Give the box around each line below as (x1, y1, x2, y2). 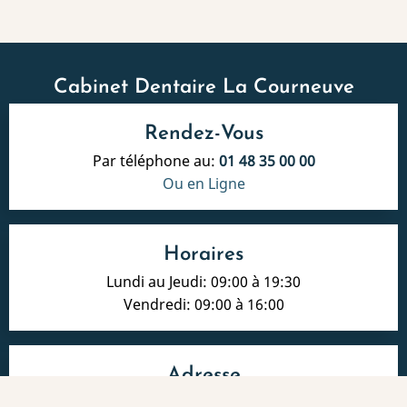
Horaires (164, 243, 243, 265)
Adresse (166, 364, 241, 386)
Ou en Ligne (162, 173, 245, 194)
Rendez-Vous (144, 123, 263, 144)
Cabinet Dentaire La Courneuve (53, 76, 354, 98)
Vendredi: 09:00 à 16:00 (123, 293, 284, 314)
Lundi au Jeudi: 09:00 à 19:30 (106, 271, 301, 292)
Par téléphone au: (92, 150, 219, 171)
